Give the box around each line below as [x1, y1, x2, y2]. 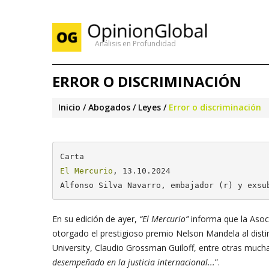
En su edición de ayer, [52, 213, 139, 225]
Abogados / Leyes [88, 101, 161, 113]
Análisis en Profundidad [95, 38, 176, 49]
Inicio [58, 101, 80, 113]
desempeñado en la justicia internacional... [52, 256, 215, 268]
